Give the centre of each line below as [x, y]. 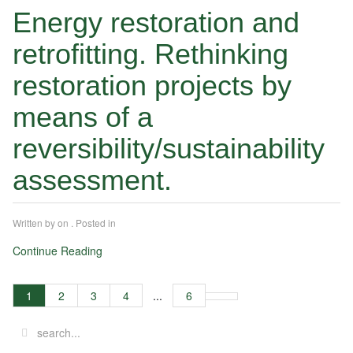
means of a [83, 117]
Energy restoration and [156, 23]
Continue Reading [58, 251]
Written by [35, 223]
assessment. [96, 180]
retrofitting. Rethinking [150, 54]
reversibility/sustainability [169, 149]
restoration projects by [152, 86]
